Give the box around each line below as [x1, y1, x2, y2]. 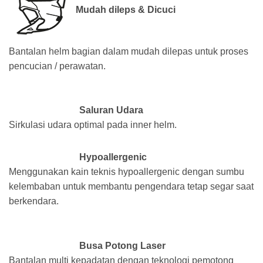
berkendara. [9, 196, 59, 207]
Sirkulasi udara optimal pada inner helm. [9, 120, 177, 130]
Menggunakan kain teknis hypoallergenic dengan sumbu [9, 167, 244, 177]
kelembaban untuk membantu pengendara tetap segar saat [9, 181, 254, 192]
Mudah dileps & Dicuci [76, 4, 176, 15]
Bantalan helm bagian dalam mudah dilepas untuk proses [9, 46, 248, 56]
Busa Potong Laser [79, 241, 166, 251]
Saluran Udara [79, 105, 143, 116]
